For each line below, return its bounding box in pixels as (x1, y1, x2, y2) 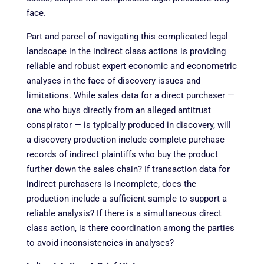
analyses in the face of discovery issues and (26, 75, 200, 86)
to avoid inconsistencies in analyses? (26, 237, 176, 248)
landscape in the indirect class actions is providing (26, 45, 226, 57)
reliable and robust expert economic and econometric (26, 60, 237, 71)
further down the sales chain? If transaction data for (26, 163, 230, 174)
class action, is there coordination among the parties (26, 222, 235, 233)
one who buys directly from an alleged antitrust (26, 104, 211, 115)
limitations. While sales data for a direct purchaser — (26, 90, 235, 101)
